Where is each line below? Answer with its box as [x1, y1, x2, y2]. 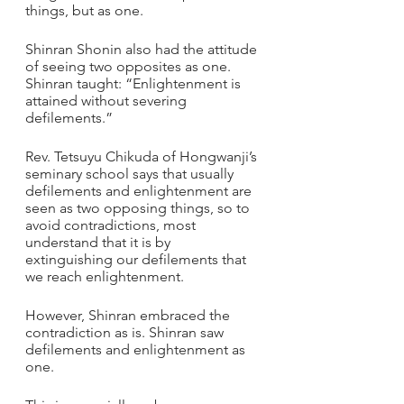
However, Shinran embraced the [25, 307, 234, 324]
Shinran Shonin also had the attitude [25, 41, 261, 58]
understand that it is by [25, 234, 174, 251]
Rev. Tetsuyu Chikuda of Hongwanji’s [25, 148, 261, 165]
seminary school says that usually [25, 165, 237, 182]
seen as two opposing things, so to [25, 199, 253, 216]
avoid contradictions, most [25, 216, 199, 234]
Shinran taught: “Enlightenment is [25, 75, 244, 92]
